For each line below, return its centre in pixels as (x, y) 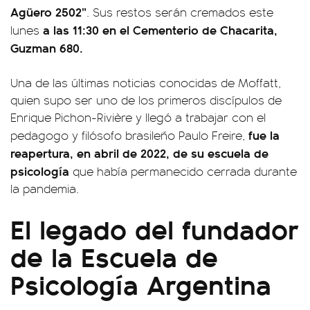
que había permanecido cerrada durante (183, 171)
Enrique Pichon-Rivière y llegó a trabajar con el (138, 117)
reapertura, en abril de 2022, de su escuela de (139, 153)
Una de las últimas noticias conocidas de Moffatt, (146, 82)
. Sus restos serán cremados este (180, 12)
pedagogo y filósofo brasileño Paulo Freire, (128, 135)
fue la (262, 135)
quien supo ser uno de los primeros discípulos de (146, 100)
